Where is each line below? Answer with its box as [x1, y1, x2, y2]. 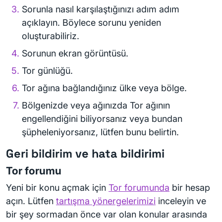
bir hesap [169, 182, 210, 193]
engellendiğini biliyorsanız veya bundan [22, 113, 182, 124]
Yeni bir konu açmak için [6, 182, 109, 193]
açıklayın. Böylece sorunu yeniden [22, 17, 161, 28]
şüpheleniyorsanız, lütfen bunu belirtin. [22, 127, 179, 137]
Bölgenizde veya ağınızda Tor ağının [22, 100, 170, 111]
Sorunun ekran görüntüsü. [22, 48, 128, 58]
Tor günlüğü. [22, 65, 73, 76]
